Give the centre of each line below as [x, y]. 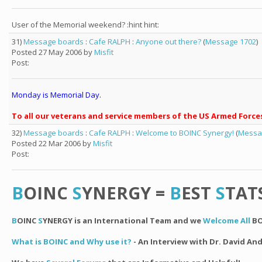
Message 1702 [231, 42]
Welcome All [227, 220]
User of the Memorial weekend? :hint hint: [85, 25]
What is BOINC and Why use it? [72, 242]
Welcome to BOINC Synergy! [185, 133]
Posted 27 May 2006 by [53, 52]
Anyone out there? [168, 42]
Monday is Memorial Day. [56, 95]
